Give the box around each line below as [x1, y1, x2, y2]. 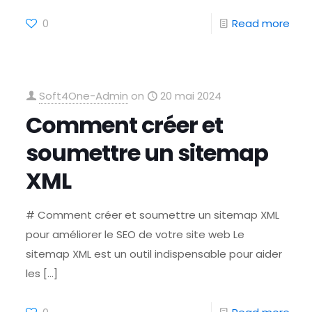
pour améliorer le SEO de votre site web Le [26, 227, 245, 242]
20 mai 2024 [160, 88, 222, 103]
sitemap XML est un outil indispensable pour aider [26, 247, 283, 261]
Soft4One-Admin [39, 88, 129, 103]
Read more [231, 16, 290, 31]
